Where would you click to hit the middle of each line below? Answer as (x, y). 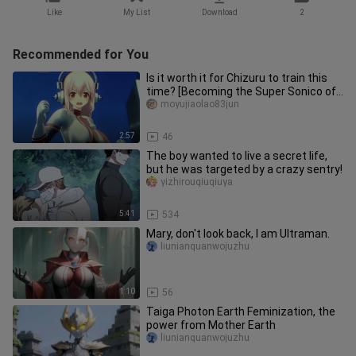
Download (219, 12)
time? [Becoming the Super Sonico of (241, 91)
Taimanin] (172, 105)
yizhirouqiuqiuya (197, 182)
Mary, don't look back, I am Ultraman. (238, 234)
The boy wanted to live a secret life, (237, 156)
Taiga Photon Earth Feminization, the (241, 311)
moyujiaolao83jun (200, 104)
